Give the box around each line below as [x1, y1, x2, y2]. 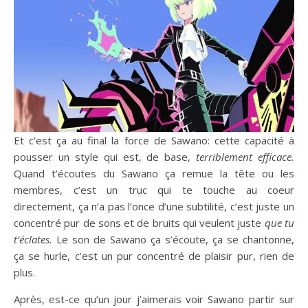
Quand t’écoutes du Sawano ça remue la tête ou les [14, 166, 294, 181]
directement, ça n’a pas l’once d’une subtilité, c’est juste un [14, 199, 294, 214]
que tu [264, 216, 295, 230]
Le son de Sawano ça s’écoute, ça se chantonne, [52, 232, 294, 247]
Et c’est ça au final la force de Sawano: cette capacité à [14, 133, 294, 148]
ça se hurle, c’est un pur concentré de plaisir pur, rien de [14, 249, 294, 263]
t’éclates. [14, 232, 52, 247]
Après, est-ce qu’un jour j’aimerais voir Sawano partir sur [14, 292, 294, 307]
